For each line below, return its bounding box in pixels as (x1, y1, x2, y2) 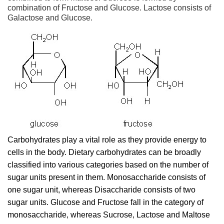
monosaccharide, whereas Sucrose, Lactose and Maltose (7, 210, 210, 219)
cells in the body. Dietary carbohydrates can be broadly (7, 148, 201, 156)
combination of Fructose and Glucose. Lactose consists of (7, 3, 211, 12)
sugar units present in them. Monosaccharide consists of (7, 173, 205, 181)
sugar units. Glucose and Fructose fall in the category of (7, 198, 203, 206)
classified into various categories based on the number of (7, 160, 208, 169)
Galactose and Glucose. (7, 13, 92, 22)
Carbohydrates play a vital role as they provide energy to (7, 135, 206, 144)
